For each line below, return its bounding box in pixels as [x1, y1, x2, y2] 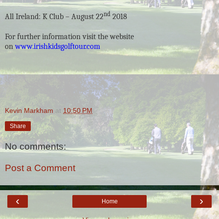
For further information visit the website [5, 32, 134, 41]
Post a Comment [5, 162, 75, 173]
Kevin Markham [5, 106, 53, 114]
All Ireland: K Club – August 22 [5, 12, 104, 22]
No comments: [5, 141, 66, 152]
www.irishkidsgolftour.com [15, 42, 100, 51]
